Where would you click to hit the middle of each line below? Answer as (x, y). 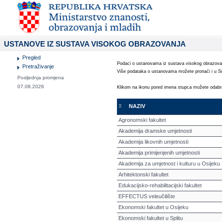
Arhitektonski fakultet (143, 174)
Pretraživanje (38, 66)
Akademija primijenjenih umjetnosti (159, 153)
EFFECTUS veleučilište (147, 196)
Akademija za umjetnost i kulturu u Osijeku (169, 164)
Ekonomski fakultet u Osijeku (153, 207)
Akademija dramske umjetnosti (155, 131)
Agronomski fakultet (142, 120)
